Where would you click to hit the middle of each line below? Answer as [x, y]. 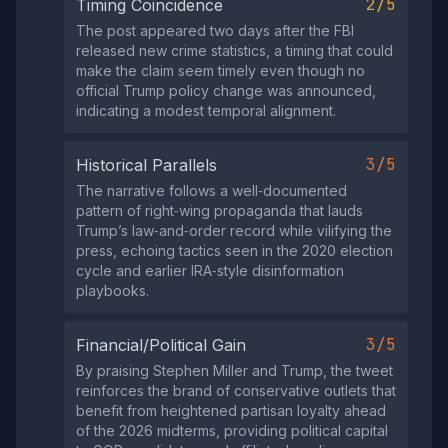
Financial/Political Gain [161, 345]
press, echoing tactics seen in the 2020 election [234, 250]
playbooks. [112, 290]
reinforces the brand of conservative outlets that [236, 390]
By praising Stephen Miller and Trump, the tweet [234, 370]
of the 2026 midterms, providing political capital [232, 430]
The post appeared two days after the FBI [215, 30]
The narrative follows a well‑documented [211, 190]
